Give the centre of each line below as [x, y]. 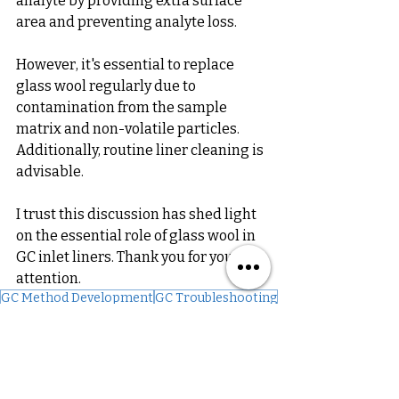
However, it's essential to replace [126, 65]
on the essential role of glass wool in [137, 236]
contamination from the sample [123, 108]
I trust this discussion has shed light [138, 215]
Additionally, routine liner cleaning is [141, 151]
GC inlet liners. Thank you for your [129, 257]
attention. [49, 279]
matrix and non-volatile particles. [129, 129]
